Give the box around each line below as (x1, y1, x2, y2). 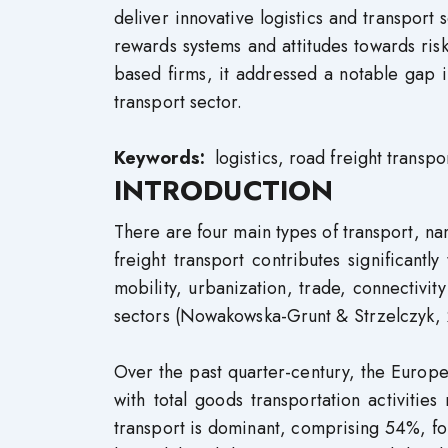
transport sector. (114, 89, 243, 115)
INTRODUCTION (114, 170, 333, 211)
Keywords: (114, 145, 210, 171)
